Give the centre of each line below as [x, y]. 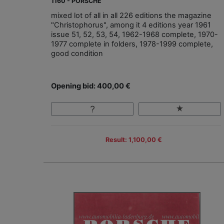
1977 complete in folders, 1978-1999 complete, [132, 44]
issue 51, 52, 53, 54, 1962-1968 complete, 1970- [134, 34]
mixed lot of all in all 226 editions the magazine [131, 15]
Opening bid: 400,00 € [91, 86]
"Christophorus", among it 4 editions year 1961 [131, 25]
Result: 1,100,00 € [133, 140]
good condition [77, 53]
